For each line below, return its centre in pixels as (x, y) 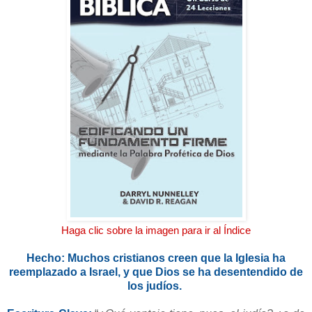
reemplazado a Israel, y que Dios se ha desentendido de (156, 272)
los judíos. (156, 286)
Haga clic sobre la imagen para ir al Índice (156, 230)
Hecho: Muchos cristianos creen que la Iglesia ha (156, 258)
